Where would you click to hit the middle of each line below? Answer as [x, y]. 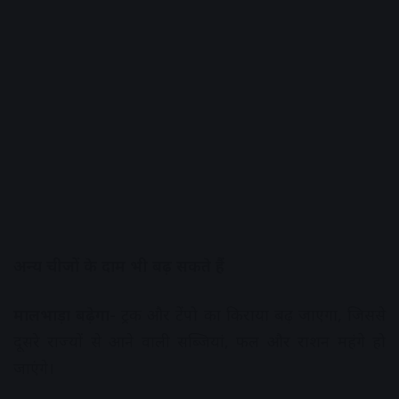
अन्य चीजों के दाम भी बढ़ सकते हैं [119, 266]
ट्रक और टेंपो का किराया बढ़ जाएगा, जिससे [251, 315]
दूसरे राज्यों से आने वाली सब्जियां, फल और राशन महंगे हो [199, 342]
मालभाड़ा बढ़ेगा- [65, 315]
